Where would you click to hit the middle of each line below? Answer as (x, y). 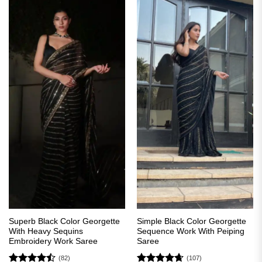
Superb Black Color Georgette (64, 221)
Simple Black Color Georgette (191, 221)
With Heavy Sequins (46, 231)
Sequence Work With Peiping (190, 231)
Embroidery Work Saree (53, 241)
